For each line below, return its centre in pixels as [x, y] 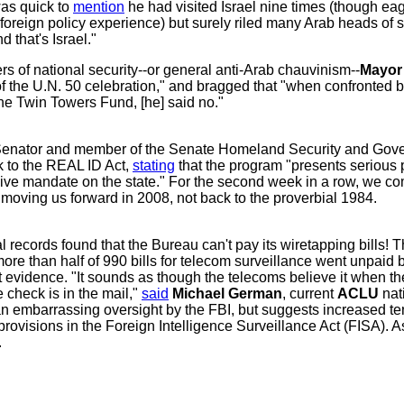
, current [310, 294]
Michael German [227, 294]
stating [154, 165]
